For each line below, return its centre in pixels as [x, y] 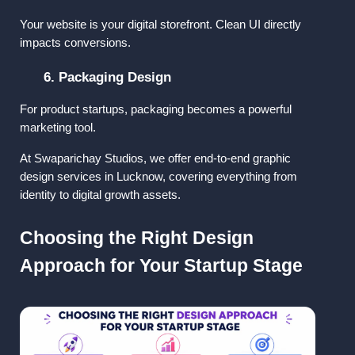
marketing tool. [58, 128]
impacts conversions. [75, 42]
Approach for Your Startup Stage [161, 266]
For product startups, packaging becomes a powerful [156, 110]
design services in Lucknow [91, 177]
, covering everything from [230, 177]
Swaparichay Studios [89, 159]
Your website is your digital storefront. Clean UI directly [160, 24]
